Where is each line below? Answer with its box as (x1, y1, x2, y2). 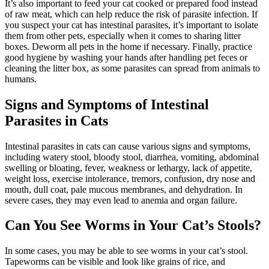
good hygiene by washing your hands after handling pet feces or (5, 52, 247, 62)
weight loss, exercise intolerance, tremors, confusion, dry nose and (5, 173, 255, 184)
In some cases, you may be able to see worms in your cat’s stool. (5, 246, 248, 256)
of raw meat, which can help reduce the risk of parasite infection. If (5, 8, 258, 19)
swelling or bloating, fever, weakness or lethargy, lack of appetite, (5, 162, 252, 173)
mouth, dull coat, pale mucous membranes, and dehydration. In (5, 184, 243, 195)
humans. (5, 73, 37, 84)
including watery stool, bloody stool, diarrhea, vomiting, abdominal (5, 151, 259, 162)
